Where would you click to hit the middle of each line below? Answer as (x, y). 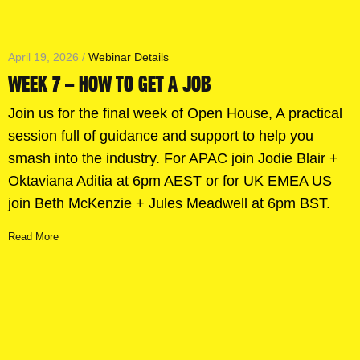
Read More (33, 237)
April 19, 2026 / (48, 57)
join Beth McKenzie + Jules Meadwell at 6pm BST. (169, 204)
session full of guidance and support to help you (161, 136)
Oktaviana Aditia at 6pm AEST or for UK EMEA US (170, 181)
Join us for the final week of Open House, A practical (175, 114)
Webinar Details (129, 57)
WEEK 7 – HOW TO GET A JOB (110, 85)
